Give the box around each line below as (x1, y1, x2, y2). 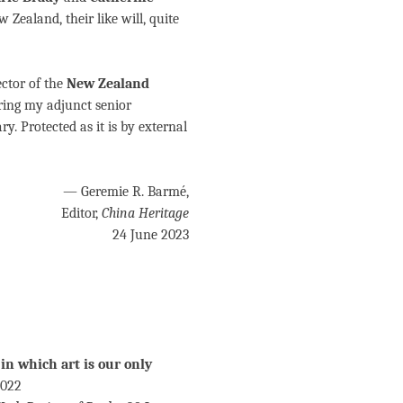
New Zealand (67, 76, 149, 93)
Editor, (61, 205, 102, 222)
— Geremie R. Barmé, (63, 184, 189, 201)
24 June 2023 (112, 227, 189, 244)
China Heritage (102, 205, 189, 222)
